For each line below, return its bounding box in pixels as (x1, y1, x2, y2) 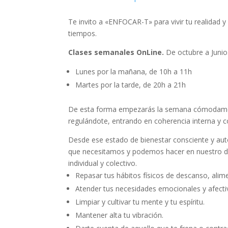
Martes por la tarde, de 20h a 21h (75, 80, 186, 90)
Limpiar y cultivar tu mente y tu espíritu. (75, 197, 205, 207)
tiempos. (68, 28, 97, 39)
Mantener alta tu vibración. (75, 210, 164, 220)
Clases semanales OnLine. (68, 47, 166, 58)
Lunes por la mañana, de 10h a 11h (75, 67, 192, 77)
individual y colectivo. (68, 158, 137, 168)
